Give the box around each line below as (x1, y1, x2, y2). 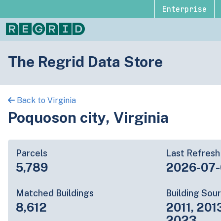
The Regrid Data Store (8, 52, 163, 71)
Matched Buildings (16, 187, 94, 198)
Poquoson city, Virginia (8, 108, 169, 126)
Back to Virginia (15, 96, 76, 105)
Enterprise (162, 4, 207, 14)
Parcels (16, 147, 47, 158)
